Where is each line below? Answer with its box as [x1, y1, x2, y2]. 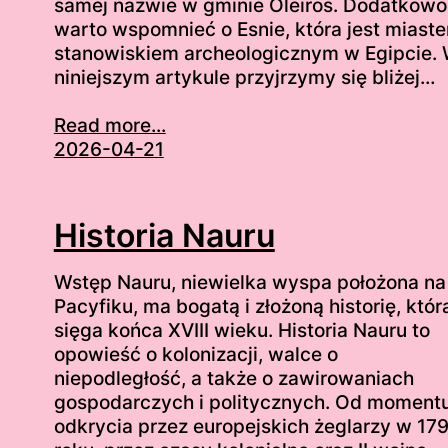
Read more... [53, 113, 166, 137]
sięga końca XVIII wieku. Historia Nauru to [53, 319, 430, 343]
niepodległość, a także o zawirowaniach [53, 367, 414, 391]
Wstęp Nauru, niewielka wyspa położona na [53, 271, 446, 295]
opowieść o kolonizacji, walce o [53, 343, 338, 367]
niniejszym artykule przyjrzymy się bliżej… [53, 65, 435, 89]
